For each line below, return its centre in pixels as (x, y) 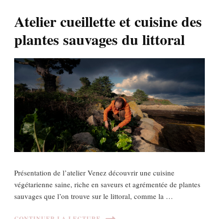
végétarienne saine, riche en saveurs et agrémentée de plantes (107, 184)
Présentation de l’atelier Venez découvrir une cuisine (94, 172)
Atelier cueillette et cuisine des (108, 21)
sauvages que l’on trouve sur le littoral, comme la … (94, 196)
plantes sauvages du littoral (99, 39)
